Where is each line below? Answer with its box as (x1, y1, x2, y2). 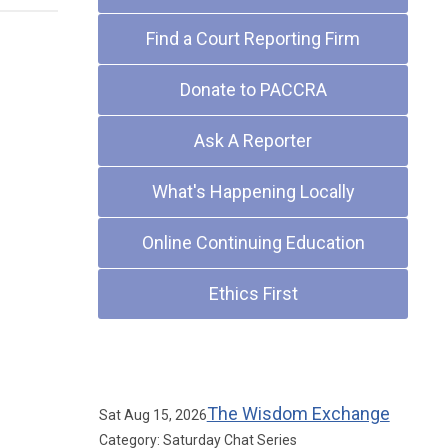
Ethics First (208, 283, 298, 304)
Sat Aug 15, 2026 (98, 407, 207, 423)
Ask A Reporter (194, 130, 313, 151)
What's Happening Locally (151, 181, 355, 202)
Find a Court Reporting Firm (146, 28, 361, 49)
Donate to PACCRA (179, 79, 327, 100)
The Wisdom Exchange (206, 403, 390, 424)
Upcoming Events (98, 354, 258, 378)
